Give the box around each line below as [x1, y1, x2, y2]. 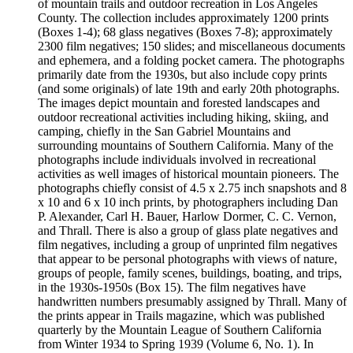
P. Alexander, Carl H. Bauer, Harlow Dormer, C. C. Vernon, [38, 210, 336, 223]
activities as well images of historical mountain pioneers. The [38, 167, 339, 180]
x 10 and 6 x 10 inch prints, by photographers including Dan [38, 195, 338, 209]
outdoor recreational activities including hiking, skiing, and [38, 110, 329, 124]
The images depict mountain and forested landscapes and [38, 96, 320, 110]
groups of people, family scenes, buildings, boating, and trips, [38, 266, 342, 280]
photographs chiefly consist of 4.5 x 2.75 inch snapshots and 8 [38, 181, 347, 195]
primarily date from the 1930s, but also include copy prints [38, 68, 327, 81]
